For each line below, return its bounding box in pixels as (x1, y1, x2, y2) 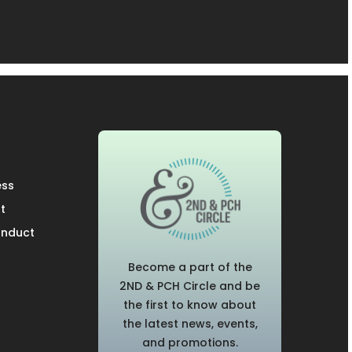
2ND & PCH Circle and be (119, 277, 261, 294)
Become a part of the (127, 258, 252, 275)
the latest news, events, (122, 315, 258, 332)
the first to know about (123, 296, 257, 313)
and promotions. (141, 334, 238, 350)
